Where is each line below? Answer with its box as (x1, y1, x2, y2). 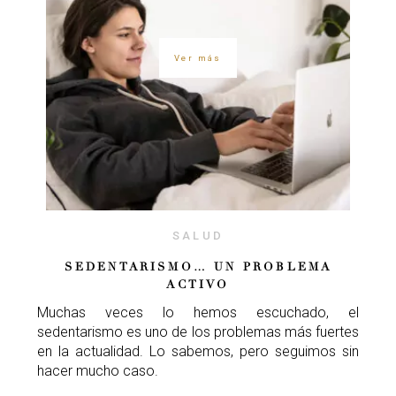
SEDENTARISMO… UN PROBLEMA (64, 259, 332, 274)
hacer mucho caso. (37, 362, 158, 379)
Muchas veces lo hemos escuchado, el (37, 303, 359, 321)
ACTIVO (166, 277, 230, 292)
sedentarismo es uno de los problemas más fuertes (37, 323, 359, 340)
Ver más (174, 53, 222, 64)
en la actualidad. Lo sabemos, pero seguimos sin (37, 342, 359, 360)
